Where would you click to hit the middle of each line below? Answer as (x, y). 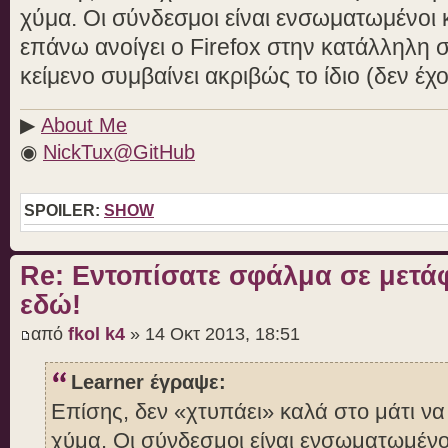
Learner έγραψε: (148, 382)
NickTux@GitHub (119, 151)
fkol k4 (96, 334)
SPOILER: (64, 210)
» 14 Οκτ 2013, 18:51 (212, 334)
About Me (84, 124)
